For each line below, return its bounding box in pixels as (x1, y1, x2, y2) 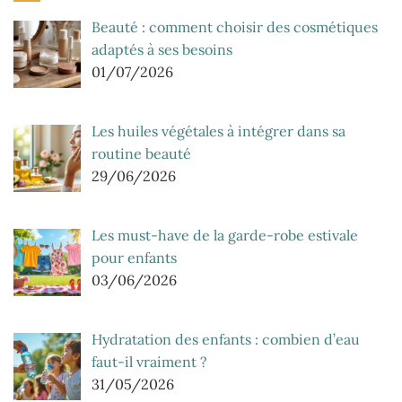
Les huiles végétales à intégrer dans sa (92, 122, 345, 141)
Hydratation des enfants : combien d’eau (92, 329, 360, 348)
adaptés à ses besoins (92, 40, 232, 59)
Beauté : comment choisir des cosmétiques (92, 18, 378, 37)
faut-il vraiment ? (92, 352, 207, 371)
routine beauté (92, 144, 191, 163)
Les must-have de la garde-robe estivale (92, 225, 358, 244)
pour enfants (92, 248, 177, 267)
